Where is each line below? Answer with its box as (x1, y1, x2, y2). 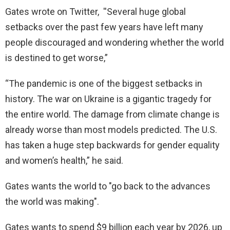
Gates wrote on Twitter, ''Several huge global (5, 6, 186, 17)
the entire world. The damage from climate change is (5, 109, 220, 120)
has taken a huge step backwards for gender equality (5, 140, 220, 151)
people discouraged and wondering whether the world (5, 37, 224, 48)
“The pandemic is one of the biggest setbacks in (5, 78, 202, 89)
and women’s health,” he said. (5, 155, 123, 166)
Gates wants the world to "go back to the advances (5, 181, 210, 192)
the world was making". (5, 196, 99, 207)
